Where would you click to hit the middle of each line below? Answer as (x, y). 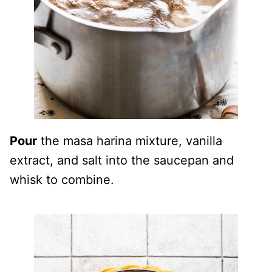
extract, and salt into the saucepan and (122, 160)
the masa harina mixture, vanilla (130, 141)
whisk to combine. (62, 180)
